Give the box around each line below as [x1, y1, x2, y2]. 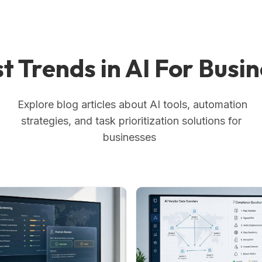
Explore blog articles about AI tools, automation [15, 98, 247, 111]
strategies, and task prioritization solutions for [20, 114, 242, 127]
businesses [103, 130, 159, 143]
